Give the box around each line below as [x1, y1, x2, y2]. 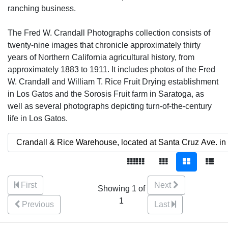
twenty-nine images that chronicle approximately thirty [8, 41, 201, 49]
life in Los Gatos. [8, 114, 68, 123]
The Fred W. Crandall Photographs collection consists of [8, 28, 210, 37]
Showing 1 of [98, 184, 145, 193]
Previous [22, 200, 54, 209]
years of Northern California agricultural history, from [8, 53, 194, 62]
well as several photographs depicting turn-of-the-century [8, 102, 212, 110]
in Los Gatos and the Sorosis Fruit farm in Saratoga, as [8, 90, 204, 98]
